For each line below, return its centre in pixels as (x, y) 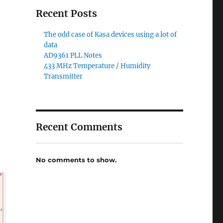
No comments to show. (76, 160)
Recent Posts (66, 13)
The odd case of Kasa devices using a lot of (111, 35)
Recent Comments (79, 127)
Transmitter (63, 76)
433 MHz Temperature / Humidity (97, 66)
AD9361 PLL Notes (73, 56)
